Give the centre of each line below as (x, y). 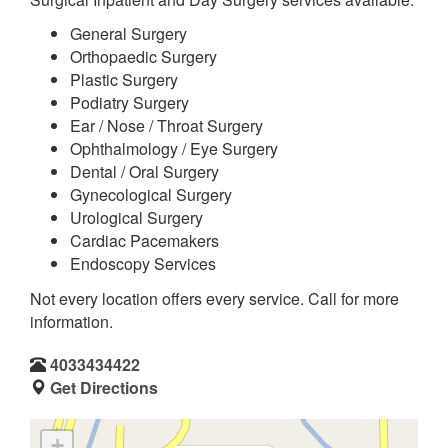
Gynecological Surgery (151, 194)
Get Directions (104, 387)
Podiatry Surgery (129, 102)
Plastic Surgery (124, 79)
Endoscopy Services (143, 263)
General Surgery (128, 33)
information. (71, 321)
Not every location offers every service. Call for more (214, 298)
